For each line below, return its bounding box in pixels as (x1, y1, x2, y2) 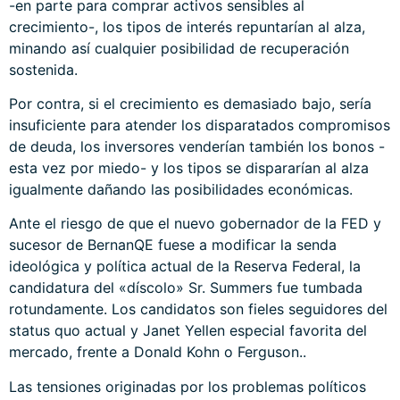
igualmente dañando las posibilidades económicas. (9, 179, 353, 198)
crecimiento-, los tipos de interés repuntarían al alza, (9, 17, 365, 36)
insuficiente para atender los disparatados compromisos (9, 115, 390, 134)
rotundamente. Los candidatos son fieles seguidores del (9, 300, 387, 319)
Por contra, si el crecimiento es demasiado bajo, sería (9, 94, 371, 112)
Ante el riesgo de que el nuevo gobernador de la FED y (9, 214, 381, 233)
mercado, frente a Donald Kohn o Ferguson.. (9, 343, 306, 362)
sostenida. (9, 60, 78, 79)
